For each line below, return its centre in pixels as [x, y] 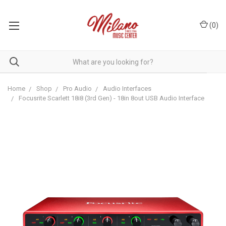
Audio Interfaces [127, 89]
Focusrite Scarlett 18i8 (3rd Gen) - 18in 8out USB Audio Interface [111, 98]
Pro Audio [77, 89]
